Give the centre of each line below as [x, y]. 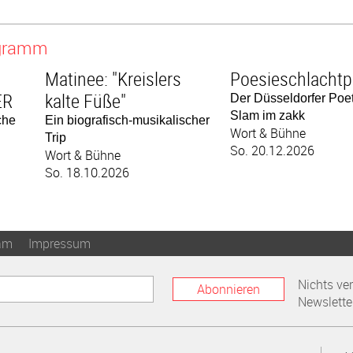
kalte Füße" [85, 101]
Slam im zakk [267, 115]
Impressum [59, 243]
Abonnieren [229, 289]
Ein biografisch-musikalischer [127, 120]
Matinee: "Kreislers [113, 79]
